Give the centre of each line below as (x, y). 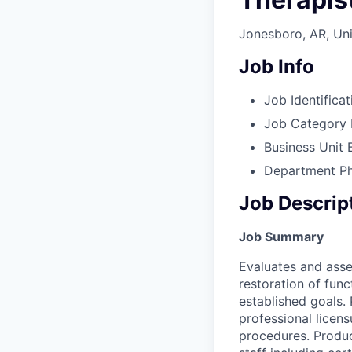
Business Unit (304, 147)
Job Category (305, 123)
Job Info (277, 67)
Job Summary (281, 236)
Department (300, 170)
